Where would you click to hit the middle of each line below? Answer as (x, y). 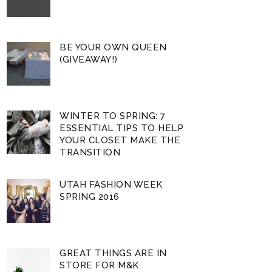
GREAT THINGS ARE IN (113, 253)
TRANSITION (90, 152)
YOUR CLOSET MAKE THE (120, 140)
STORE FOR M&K (99, 265)
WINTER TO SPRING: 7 (113, 116)
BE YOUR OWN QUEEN (113, 47)
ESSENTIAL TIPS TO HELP (122, 128)
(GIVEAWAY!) (89, 59)
